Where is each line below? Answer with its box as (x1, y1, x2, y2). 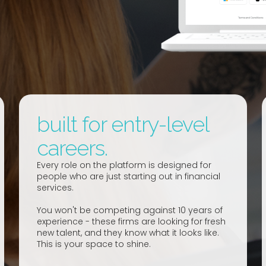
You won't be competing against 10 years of (37, 204, 223, 217)
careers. (37, 135, 108, 161)
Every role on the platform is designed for (37, 159, 212, 172)
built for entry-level (37, 112, 209, 137)
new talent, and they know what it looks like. (37, 227, 220, 239)
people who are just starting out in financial (37, 170, 221, 183)
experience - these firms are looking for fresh (37, 216, 226, 228)
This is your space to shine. (37, 238, 151, 251)
